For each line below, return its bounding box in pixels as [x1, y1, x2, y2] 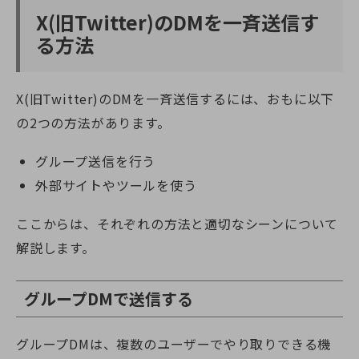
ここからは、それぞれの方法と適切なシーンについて [16, 213, 339, 233]
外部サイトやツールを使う [35, 175, 197, 195]
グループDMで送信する [24, 286, 193, 310]
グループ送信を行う [35, 151, 156, 171]
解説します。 [16, 237, 95, 257]
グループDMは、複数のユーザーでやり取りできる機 [16, 333, 332, 353]
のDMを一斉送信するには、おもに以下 [98, 88, 335, 108]
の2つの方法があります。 [16, 112, 171, 132]
